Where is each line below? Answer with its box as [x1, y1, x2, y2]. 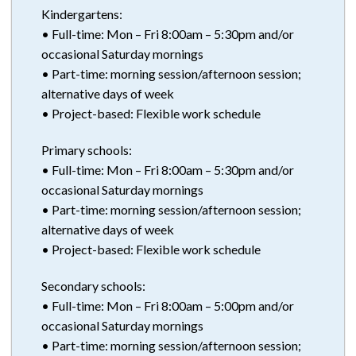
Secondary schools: [41, 277, 145, 293]
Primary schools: [41, 141, 132, 157]
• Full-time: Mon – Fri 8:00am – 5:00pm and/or [41, 297, 294, 313]
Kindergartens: [41, 6, 122, 21]
